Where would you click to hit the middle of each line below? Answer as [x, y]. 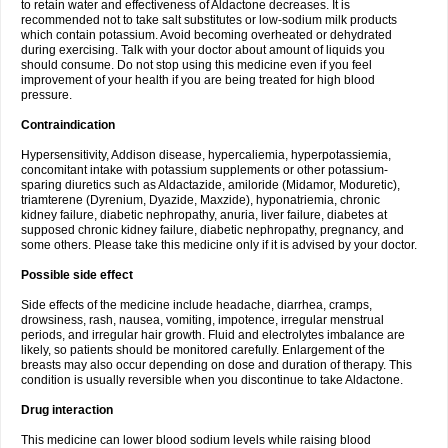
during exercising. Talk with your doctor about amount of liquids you [203, 50]
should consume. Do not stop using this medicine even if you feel [196, 65]
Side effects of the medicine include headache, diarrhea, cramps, [196, 305]
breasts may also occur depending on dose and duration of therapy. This [216, 365]
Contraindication [68, 125]
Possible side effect [77, 275]
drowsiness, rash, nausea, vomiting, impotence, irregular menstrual [202, 320]
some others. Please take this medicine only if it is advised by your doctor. [219, 245]
